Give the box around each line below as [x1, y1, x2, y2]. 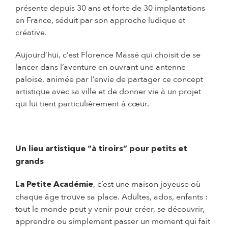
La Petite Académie [15, 180, 93, 189]
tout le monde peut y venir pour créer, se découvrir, [15, 203, 205, 215]
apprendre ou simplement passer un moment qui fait [15, 215, 210, 227]
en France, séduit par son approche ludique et [15, 14, 185, 26]
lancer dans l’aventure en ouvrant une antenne [15, 61, 186, 73]
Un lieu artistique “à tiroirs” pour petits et [15, 145, 187, 153]
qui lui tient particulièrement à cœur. [15, 98, 149, 109]
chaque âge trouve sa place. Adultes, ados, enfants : [15, 191, 208, 203]
